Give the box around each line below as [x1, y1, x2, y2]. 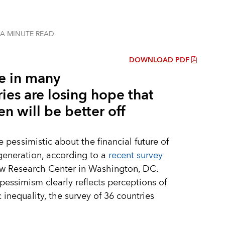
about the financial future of [55, 134, 169, 150]
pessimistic [6, 134, 53, 150]
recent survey [108, 148, 163, 164]
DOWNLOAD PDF [129, 54, 189, 67]
